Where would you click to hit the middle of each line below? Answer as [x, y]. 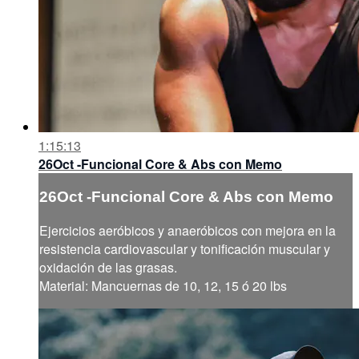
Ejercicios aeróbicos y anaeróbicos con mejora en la [188, 231]
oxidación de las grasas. [108, 268]
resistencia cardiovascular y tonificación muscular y [185, 249]
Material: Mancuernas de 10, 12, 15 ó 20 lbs [163, 286]
